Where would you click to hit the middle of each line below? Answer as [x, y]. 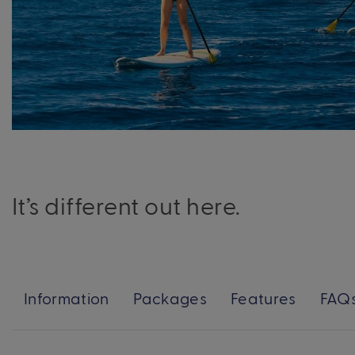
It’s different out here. [126, 205]
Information [67, 298]
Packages [170, 298]
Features [263, 298]
